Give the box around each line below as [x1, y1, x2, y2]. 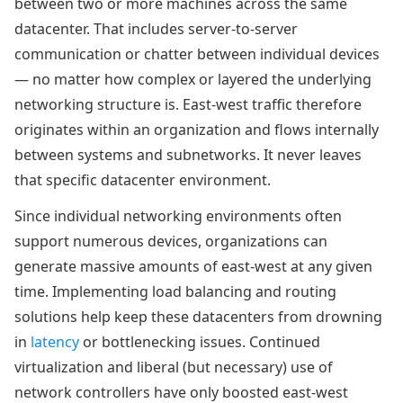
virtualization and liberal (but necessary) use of [14, 357, 333, 377]
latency [31, 332, 79, 352]
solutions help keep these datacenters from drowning [14, 307, 382, 327]
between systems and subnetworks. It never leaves [14, 145, 362, 165]
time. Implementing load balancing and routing [14, 282, 336, 301]
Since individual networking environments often [14, 206, 342, 226]
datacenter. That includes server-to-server [14, 19, 298, 39]
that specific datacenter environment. [14, 170, 274, 190]
